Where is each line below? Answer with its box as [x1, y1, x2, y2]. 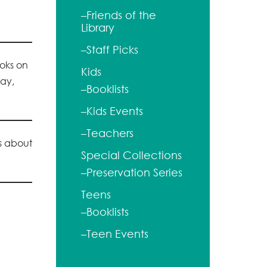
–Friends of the [81, 9, 156, 21]
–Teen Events [81, 228, 148, 240]
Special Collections [81, 149, 182, 162]
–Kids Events [81, 105, 143, 117]
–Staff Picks [81, 44, 138, 56]
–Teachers [81, 127, 133, 139]
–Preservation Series [81, 166, 182, 179]
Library [81, 21, 114, 34]
